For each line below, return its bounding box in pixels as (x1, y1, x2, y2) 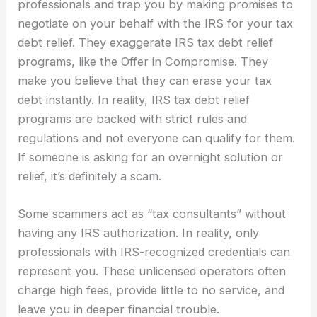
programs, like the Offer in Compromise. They (18, 54, 269, 69)
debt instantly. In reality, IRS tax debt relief (18, 92, 250, 107)
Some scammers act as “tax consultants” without (18, 207, 287, 221)
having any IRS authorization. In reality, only (18, 226, 260, 240)
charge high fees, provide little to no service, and (18, 283, 285, 297)
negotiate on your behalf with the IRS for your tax (18, 16, 294, 30)
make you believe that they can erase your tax (18, 73, 272, 88)
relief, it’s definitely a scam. (18, 168, 162, 183)
